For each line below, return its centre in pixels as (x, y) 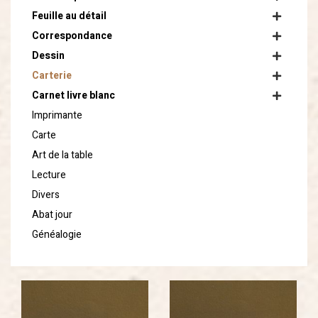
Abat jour (52, 215)
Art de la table (62, 155)
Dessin (48, 56)
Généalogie (57, 235)
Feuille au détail (69, 16)
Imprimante (57, 115)
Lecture (49, 175)
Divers (46, 195)
